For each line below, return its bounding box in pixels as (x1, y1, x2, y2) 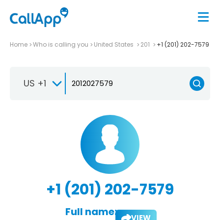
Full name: (65, 204, 117, 219)
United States (94, 40, 135, 49)
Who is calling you (33, 40, 88, 49)
